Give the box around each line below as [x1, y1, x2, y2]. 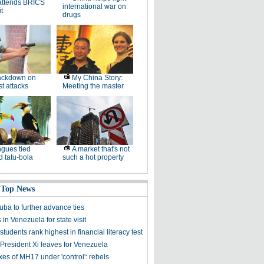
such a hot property [62, 153, 124, 161]
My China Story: [71, 74, 123, 82]
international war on [62, 2, 126, 11]
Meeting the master [62, 82, 124, 90]
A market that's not [71, 145, 130, 153]
